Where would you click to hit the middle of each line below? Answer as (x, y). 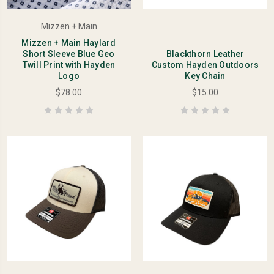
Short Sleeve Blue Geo (69, 54)
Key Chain (205, 76)
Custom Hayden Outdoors (205, 65)
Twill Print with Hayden (69, 65)
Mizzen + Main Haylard (69, 43)
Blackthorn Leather (205, 54)
